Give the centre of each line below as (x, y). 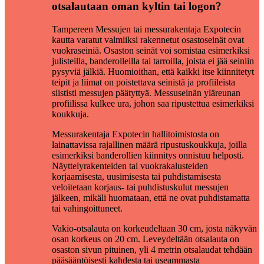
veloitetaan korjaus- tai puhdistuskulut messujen (140, 187)
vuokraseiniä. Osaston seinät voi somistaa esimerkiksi (151, 50)
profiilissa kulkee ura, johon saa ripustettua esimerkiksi (153, 103)
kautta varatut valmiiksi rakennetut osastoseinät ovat (148, 39)
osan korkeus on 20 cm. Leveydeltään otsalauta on (146, 239)
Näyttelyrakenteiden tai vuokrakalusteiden (130, 166)
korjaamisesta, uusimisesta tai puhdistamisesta (136, 176)
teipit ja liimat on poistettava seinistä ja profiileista (143, 82)
